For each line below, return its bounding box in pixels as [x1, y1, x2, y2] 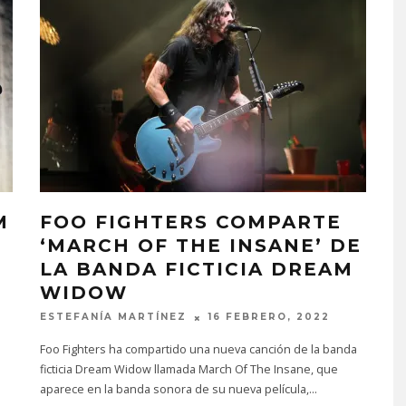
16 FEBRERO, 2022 [208, 311, 330, 324]
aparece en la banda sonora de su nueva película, [40, 381, 309, 397]
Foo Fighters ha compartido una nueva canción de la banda [40, 341, 357, 357]
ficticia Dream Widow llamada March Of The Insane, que [40, 361, 338, 377]
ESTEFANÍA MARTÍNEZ [40, 311, 187, 324]
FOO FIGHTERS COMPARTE [40, 211, 342, 234]
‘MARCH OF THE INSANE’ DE [40, 235, 362, 257]
